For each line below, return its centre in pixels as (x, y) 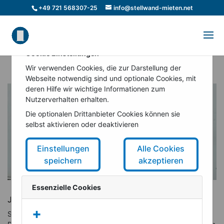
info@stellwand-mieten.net (153, 8)
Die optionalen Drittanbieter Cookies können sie (103, 114)
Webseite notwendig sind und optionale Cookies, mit (111, 78)
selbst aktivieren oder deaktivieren (82, 124)
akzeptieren (161, 161)
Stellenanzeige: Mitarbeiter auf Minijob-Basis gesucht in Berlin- (109, 214)
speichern (63, 161)
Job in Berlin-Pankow (48, 200)
